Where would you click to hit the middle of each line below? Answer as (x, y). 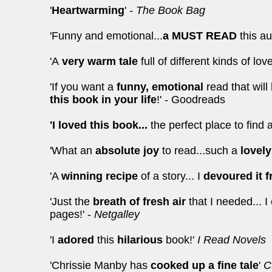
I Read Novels (230, 240)
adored (76, 240)
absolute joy (129, 151)
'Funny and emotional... (106, 36)
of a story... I (171, 176)
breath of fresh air (139, 202)
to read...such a (201, 151)
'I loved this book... (100, 125)
